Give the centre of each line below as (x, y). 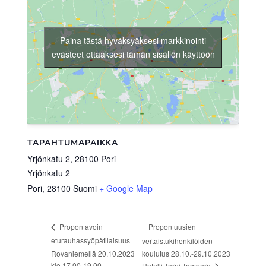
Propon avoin (80, 227)
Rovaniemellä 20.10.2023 (93, 253)
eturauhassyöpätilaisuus (90, 240)
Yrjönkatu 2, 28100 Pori (71, 158)
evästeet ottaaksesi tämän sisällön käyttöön (133, 54)
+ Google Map (126, 188)
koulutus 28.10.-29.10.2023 (186, 254)
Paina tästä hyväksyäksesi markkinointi (133, 41)
